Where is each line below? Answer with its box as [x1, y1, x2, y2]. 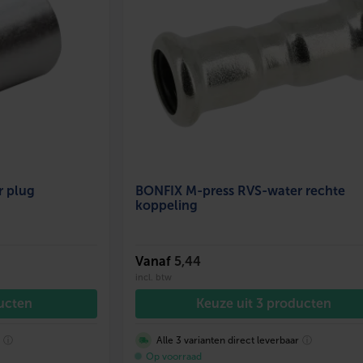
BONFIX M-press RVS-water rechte [135, 183, 345, 198]
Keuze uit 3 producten [195, 296, 331, 310]
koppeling [135, 198, 198, 212]
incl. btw [135, 271, 172, 282]
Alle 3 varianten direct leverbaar [156, 334, 299, 346]
